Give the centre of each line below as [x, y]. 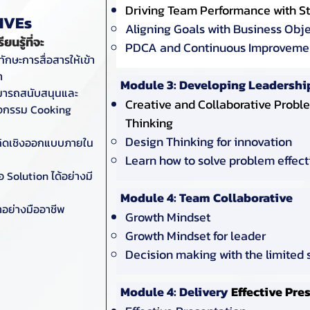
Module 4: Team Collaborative [206, 197]
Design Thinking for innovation [208, 141]
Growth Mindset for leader [195, 235]
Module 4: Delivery [175, 291]
